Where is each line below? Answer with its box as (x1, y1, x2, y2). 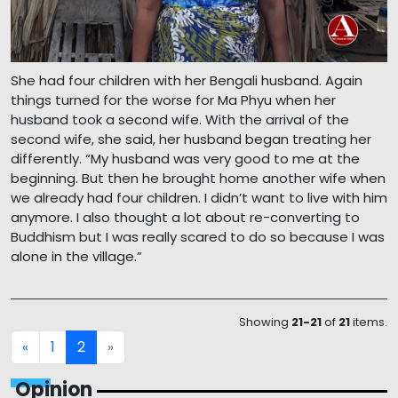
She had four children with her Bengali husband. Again (11, 71, 362, 91)
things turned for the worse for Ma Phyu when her (11, 91, 336, 110)
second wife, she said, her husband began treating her (11, 130, 371, 149)
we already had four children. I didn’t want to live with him (11, 188, 387, 208)
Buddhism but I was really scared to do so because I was (11, 227, 385, 247)
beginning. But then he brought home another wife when (11, 169, 386, 188)
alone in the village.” (11, 247, 142, 267)
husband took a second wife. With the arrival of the (11, 110, 349, 130)
